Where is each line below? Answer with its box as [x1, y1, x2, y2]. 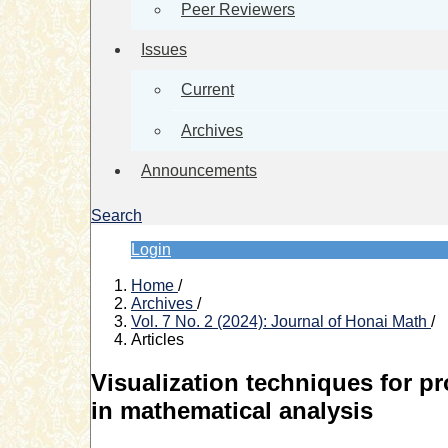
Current [181, 81, 234, 98]
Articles [131, 331, 184, 348]
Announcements [141, 162, 257, 179]
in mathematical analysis [91, 396, 373, 424]
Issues [141, 41, 187, 58]
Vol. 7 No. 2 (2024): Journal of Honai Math [131, 313, 431, 330]
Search [91, 207, 142, 224]
